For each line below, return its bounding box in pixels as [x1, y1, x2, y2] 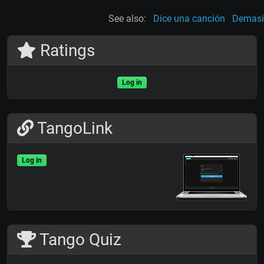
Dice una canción [153, 13, 225, 25]
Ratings [35, 41, 95, 61]
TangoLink [34, 118, 113, 138]
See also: [108, 13, 146, 25]
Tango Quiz [35, 230, 121, 250]
